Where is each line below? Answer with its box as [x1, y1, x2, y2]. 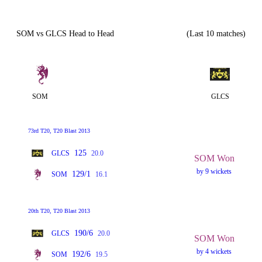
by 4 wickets [196, 247, 232, 256]
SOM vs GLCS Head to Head [16, 29, 114, 38]
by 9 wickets [196, 167, 232, 175]
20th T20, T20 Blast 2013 [28, 208, 90, 214]
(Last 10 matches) [187, 29, 246, 38]
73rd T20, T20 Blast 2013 [28, 127, 90, 134]
